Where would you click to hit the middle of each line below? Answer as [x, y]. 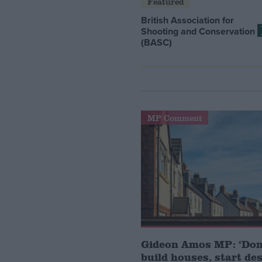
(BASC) [157, 42]
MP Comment [175, 118]
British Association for [188, 20]
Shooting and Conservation [198, 31]
